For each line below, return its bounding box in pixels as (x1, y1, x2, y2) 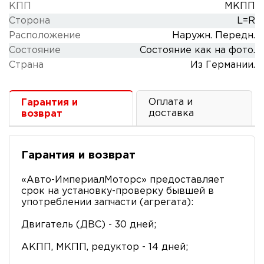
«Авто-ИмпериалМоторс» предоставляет (21, 175, 225, 184)
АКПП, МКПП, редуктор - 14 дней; (21, 242, 188, 252)
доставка (148, 109, 194, 118)
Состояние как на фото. (140, 46, 255, 55)
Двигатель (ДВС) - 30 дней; (21, 220, 156, 229)
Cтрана (9, 61, 44, 70)
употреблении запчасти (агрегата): (21, 197, 193, 207)
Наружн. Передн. (172, 31, 255, 40)
